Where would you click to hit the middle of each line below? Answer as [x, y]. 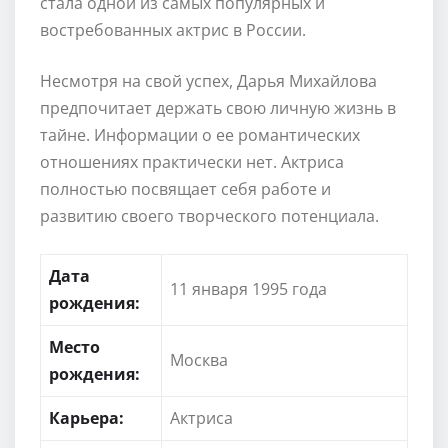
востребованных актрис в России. [173, 29]
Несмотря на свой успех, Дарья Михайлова [208, 80]
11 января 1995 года [248, 288]
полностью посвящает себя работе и [185, 188]
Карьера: [86, 417]
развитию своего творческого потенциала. [209, 215]
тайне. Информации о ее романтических [200, 134]
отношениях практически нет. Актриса [192, 161]
